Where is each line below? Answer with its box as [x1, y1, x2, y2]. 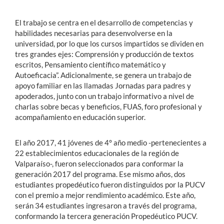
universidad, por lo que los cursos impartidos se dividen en [15, 39, 203, 48]
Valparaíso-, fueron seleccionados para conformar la [15, 159, 183, 168]
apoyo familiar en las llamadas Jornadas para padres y [15, 81, 191, 90]
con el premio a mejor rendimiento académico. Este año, [15, 190, 195, 200]
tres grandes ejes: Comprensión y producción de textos [15, 49, 194, 59]
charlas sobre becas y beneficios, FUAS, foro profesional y [15, 102, 202, 111]
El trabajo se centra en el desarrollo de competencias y [15, 18, 193, 27]
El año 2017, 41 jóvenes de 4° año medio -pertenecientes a [15, 138, 206, 147]
